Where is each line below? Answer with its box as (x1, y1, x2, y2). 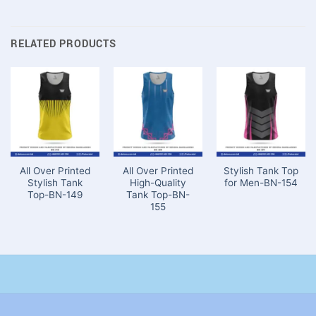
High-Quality (129, 176, 186, 188)
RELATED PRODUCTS (11, 37, 116, 52)
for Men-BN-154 (224, 176, 298, 188)
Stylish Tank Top (223, 164, 298, 176)
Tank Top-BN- (126, 188, 190, 200)
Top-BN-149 (27, 188, 83, 200)
